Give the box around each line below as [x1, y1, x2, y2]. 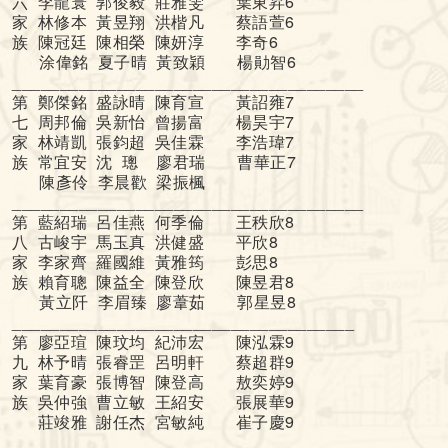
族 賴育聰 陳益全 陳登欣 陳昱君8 [12, 270, 295, 294]
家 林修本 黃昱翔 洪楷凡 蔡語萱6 [12, 10, 295, 34]
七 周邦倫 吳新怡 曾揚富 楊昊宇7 [12, 110, 295, 134]
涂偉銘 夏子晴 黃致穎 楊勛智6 [12, 50, 368, 74]
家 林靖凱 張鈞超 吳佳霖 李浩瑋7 [12, 130, 295, 154]
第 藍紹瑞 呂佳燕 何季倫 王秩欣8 [12, 210, 295, 234]
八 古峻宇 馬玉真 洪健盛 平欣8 [12, 230, 278, 254]
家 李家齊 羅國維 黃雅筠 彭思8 [12, 250, 278, 274]
